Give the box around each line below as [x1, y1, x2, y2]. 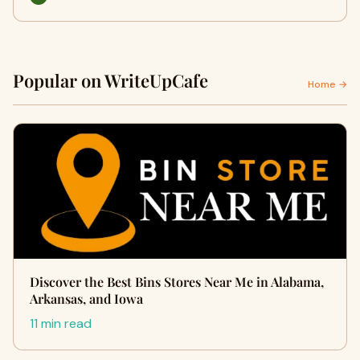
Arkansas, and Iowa [30, 290, 143, 307]
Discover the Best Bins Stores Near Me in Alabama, [30, 273, 324, 290]
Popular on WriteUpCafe [13, 68, 208, 92]
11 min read [30, 315, 92, 332]
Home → [308, 78, 347, 91]
